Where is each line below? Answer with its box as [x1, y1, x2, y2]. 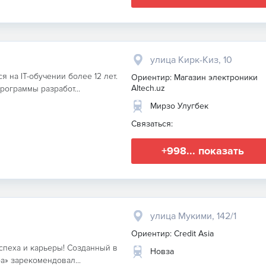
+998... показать [161, 144, 244, 157]
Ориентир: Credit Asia [131, 229, 214, 239]
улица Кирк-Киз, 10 [150, 54, 232, 66]
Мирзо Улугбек [150, 101, 208, 111]
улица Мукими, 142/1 [150, 210, 236, 222]
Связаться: [131, 119, 173, 129]
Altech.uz [131, 83, 165, 93]
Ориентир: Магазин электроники [131, 72, 258, 83]
